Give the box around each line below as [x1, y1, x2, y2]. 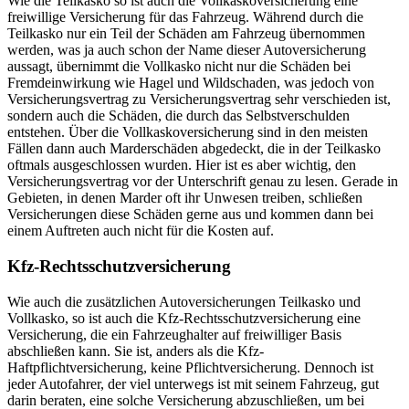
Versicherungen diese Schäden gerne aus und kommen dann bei [7, 206, 373, 223]
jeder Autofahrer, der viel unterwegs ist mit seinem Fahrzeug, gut [7, 375, 379, 392]
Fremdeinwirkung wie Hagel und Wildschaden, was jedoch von [7, 75, 374, 91]
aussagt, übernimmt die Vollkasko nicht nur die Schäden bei [7, 58, 351, 75]
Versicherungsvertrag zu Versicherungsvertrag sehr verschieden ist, [7, 91, 391, 108]
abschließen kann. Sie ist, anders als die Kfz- [7, 342, 264, 359]
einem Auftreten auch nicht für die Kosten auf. [7, 223, 274, 239]
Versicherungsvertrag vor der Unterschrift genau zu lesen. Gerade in [7, 173, 398, 190]
